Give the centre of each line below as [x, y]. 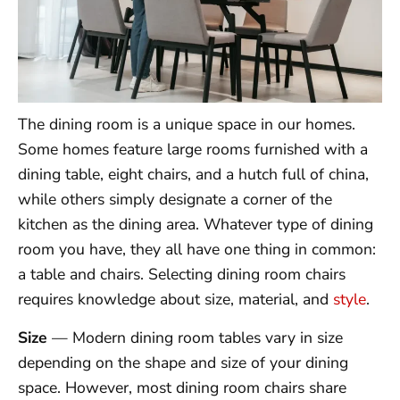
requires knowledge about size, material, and [175, 300]
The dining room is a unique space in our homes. [187, 125]
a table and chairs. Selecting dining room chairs [182, 275]
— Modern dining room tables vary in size [195, 337]
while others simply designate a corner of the [175, 200]
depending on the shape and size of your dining [183, 362]
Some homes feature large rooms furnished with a [193, 150]
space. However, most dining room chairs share [182, 387]
